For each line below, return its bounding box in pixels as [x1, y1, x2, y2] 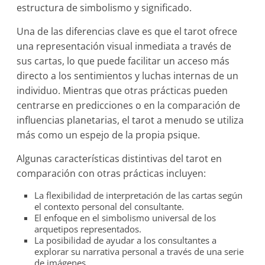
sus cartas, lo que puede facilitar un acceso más [17, 54, 230, 67]
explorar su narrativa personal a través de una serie [34, 245, 244, 257]
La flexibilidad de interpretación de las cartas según [34, 189, 243, 201]
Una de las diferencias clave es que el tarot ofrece [17, 25, 238, 38]
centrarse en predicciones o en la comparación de [17, 99, 241, 112]
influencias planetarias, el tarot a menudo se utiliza [17, 114, 244, 127]
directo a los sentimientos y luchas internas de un [17, 69, 239, 82]
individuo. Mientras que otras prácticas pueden [17, 84, 228, 97]
